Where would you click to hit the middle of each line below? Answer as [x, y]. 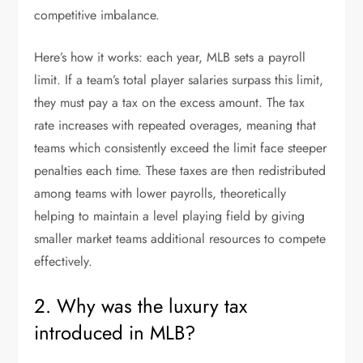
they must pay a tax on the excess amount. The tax [170, 102]
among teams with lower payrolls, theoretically [160, 193]
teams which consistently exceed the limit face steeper [181, 148]
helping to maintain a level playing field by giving [170, 216]
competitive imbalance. [97, 15]
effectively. [64, 261]
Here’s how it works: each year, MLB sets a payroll [170, 57]
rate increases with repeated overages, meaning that [175, 125]
